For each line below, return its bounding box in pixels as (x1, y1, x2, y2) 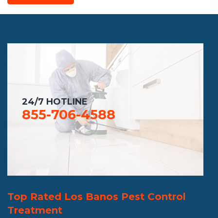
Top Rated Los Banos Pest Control (7, 191, 186, 203)
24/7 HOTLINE (22, 96, 88, 107)
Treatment (7, 204, 62, 217)
